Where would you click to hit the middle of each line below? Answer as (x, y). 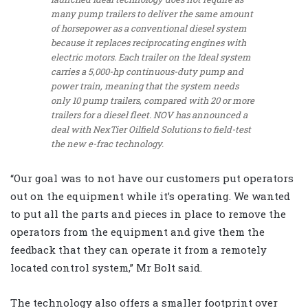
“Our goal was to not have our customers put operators (152, 178)
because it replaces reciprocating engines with (148, 42)
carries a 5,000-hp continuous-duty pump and (147, 71)
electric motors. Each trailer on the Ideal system (151, 57)
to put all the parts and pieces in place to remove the (148, 214)
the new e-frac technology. (107, 143)
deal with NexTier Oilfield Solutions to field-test (151, 129)
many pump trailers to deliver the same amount (152, 13)
